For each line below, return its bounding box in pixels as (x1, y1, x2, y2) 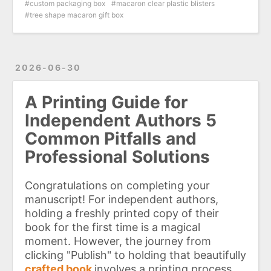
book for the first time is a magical (25, 221, 200, 234)
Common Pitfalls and (25, 128, 197, 149)
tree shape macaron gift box (30, 10, 123, 19)
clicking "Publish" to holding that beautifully (25, 249, 246, 262)
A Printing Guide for (25, 91, 188, 113)
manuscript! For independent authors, (25, 193, 218, 206)
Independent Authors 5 (25, 109, 217, 131)
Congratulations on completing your (25, 179, 210, 192)
